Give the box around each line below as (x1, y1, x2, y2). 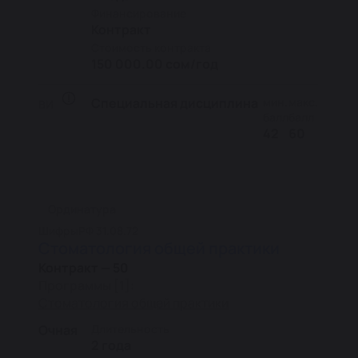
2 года (91, 336, 131, 354)
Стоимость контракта (91, 40, 211, 55)
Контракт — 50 (38, 259, 129, 276)
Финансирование (91, 6, 186, 21)
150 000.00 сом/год (91, 55, 218, 73)
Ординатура (48, 201, 116, 217)
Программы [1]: (38, 276, 134, 294)
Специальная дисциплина (91, 94, 258, 112)
